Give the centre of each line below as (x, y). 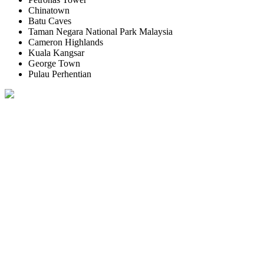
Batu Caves (50, 21)
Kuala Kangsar (56, 53)
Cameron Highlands (66, 42)
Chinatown (49, 11)
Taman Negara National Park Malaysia (100, 32)
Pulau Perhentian (60, 74)
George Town (54, 64)
